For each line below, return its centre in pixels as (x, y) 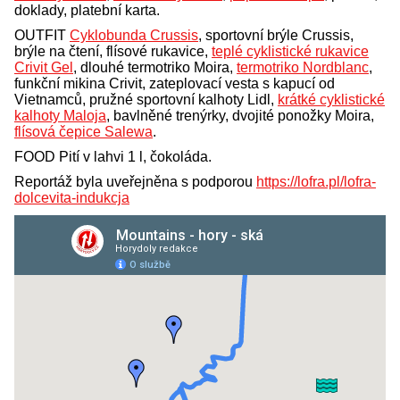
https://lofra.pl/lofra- (316, 182)
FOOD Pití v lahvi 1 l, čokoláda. (113, 157)
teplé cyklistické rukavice (290, 52)
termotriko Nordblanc (303, 68)
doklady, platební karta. (87, 11)
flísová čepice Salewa (83, 132)
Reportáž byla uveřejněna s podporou (135, 182)
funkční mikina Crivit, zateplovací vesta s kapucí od (175, 84)
